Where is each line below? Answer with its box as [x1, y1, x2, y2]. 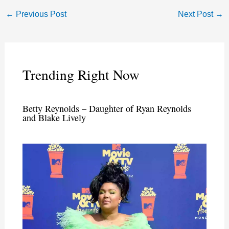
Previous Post [13, 9, 66, 18]
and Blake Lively [22, 111, 86, 124]
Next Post [178, 9, 216, 18]
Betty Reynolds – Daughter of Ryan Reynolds [22, 102, 191, 115]
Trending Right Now [22, 65, 140, 84]
